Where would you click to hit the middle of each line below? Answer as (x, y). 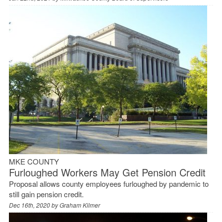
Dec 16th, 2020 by (34, 205)
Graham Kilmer (80, 205)
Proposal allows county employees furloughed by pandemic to (109, 183)
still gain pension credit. (46, 194)
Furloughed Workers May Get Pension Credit (107, 172)
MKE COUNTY (34, 161)
